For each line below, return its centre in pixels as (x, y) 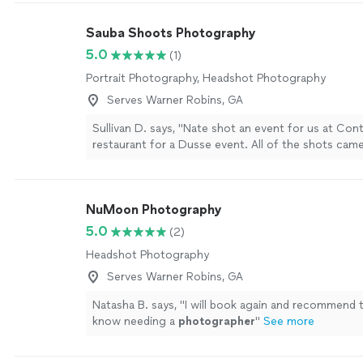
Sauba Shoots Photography (171, 33)
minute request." (137, 177)
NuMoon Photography (154, 209)
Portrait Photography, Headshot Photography (206, 78)
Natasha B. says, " (139, 305)
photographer (217, 321)
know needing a (135, 321)
